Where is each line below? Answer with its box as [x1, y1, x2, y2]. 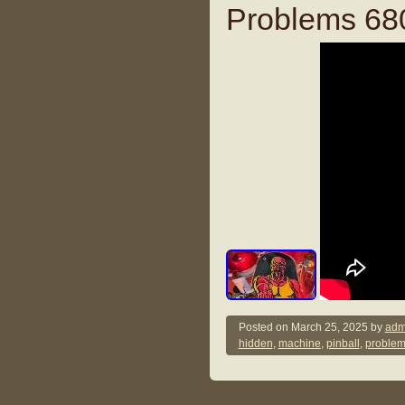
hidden [238, 337, 273, 351]
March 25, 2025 [290, 321, 368, 334]
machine [278, 337, 321, 351]
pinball [325, 337, 360, 351]
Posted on [238, 321, 291, 334]
